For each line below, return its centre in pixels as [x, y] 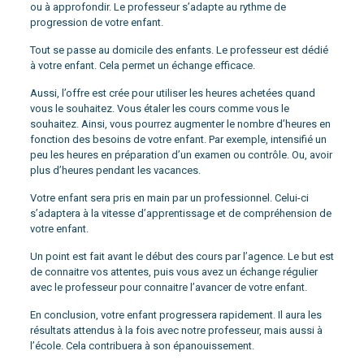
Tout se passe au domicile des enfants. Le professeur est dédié [179, 50]
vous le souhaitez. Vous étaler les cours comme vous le [159, 109]
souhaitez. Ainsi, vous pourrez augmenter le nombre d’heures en [180, 124]
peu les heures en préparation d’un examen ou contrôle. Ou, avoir [181, 155]
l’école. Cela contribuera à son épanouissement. [142, 346]
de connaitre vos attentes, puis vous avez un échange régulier [173, 272]
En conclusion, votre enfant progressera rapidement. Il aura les [175, 315]
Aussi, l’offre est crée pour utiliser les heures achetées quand [172, 93]
